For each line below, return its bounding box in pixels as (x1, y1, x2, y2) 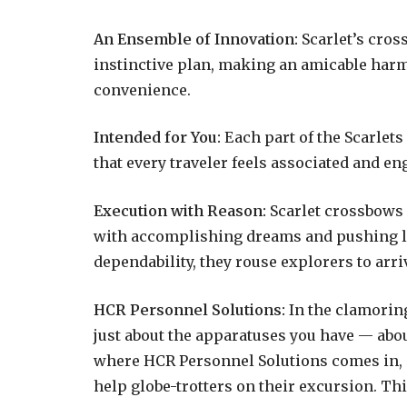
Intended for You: (94, 128, 221, 147)
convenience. (94, 80, 191, 99)
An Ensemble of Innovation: (94, 29, 298, 48)
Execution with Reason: (94, 202, 270, 221)
